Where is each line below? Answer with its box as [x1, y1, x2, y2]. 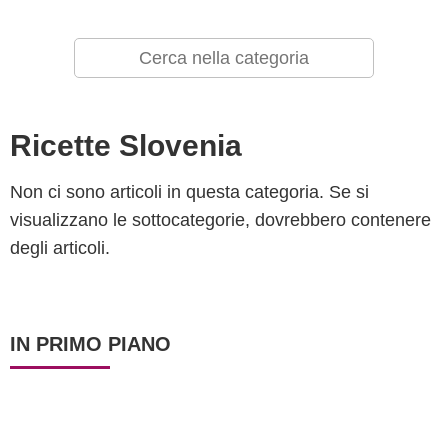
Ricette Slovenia [10, 129, 242, 162]
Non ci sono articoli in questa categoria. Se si [10, 182, 369, 202]
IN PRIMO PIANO [10, 333, 171, 355]
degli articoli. [10, 238, 110, 258]
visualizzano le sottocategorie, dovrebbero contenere [10, 210, 431, 230]
